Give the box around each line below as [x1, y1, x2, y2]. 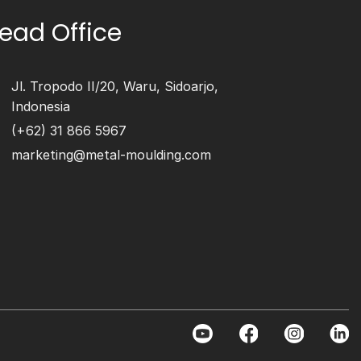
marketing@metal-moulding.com [10, 146, 211, 163]
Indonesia [10, 98, 70, 114]
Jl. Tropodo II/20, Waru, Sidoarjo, [10, 77, 218, 94]
